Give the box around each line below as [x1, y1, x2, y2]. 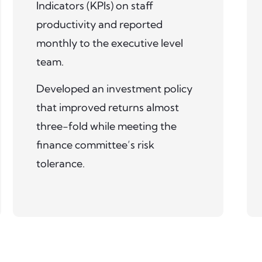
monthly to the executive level [36, 36, 183, 50]
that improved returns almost [36, 101, 179, 115]
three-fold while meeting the [36, 119, 177, 133]
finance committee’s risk [36, 138, 154, 152]
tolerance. [36, 157, 85, 171]
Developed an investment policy [36, 82, 192, 96]
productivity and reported [36, 17, 163, 31]
